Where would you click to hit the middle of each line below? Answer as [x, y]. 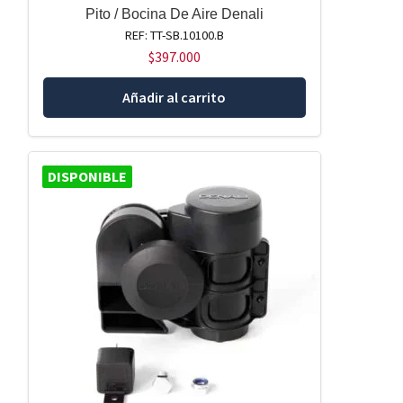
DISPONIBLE [87, 176]
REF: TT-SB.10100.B [174, 36]
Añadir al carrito [175, 97]
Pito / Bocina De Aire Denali [174, 14]
